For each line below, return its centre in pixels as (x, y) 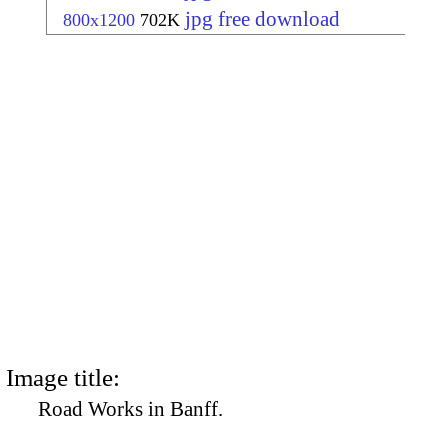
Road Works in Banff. (130, 408)
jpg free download (262, 19)
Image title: (63, 377)
